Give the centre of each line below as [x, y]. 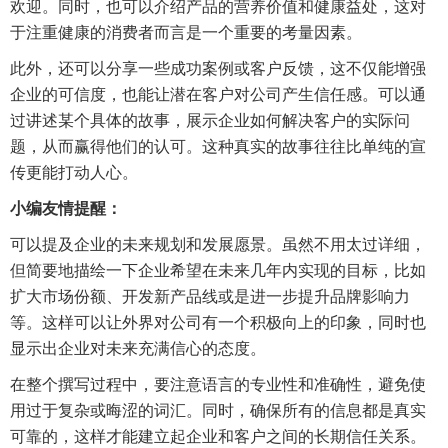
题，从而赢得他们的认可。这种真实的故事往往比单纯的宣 [218, 146]
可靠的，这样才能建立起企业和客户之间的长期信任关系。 [218, 436]
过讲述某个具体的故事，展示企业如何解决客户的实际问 [210, 120]
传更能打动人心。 [74, 172]
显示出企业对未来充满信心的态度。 [138, 348]
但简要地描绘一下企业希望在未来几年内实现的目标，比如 [218, 270]
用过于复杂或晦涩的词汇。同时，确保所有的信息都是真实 [218, 410]
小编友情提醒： [66, 208]
